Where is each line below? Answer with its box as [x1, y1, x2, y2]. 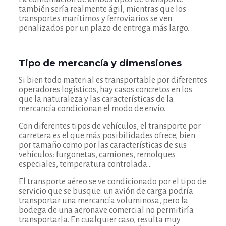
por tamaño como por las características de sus [18, 141, 187, 150]
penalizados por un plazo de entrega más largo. [18, 24, 189, 33]
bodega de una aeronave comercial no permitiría [18, 206, 194, 215]
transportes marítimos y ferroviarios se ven [18, 14, 172, 23]
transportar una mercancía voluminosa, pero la [18, 196, 188, 205]
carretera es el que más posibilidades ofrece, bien [18, 131, 195, 140]
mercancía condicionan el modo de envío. [18, 104, 165, 114]
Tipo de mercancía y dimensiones [18, 58, 182, 69]
